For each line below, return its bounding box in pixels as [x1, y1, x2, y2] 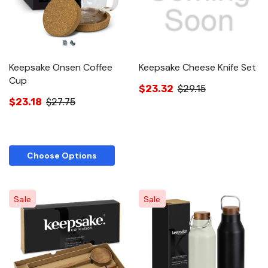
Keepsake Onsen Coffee [9, 61, 112, 74]
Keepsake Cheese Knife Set [138, 61, 256, 74]
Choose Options [27, 150, 97, 162]
